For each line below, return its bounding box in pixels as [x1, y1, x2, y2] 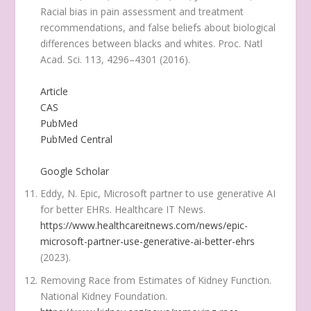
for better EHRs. [40, 203, 115, 217]
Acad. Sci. [40, 53, 83, 67]
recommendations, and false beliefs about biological [40, 21, 276, 35]
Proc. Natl [218, 37, 263, 51]
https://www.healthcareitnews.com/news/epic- [40, 219, 249, 233]
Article [40, 84, 69, 98]
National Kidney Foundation [40, 289, 166, 303]
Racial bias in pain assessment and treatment [40, 5, 244, 19]
